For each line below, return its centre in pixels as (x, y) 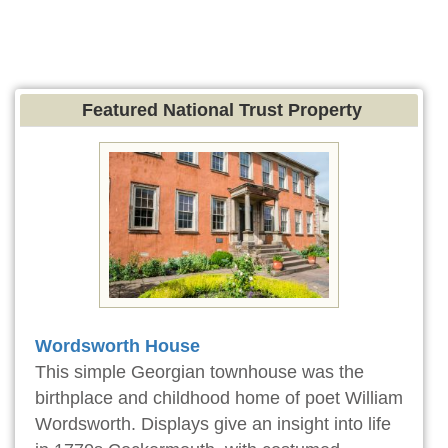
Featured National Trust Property (222, 109)
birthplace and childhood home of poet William (219, 398)
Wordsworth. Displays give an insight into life (213, 424)
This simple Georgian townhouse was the (199, 372)
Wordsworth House (117, 346)
